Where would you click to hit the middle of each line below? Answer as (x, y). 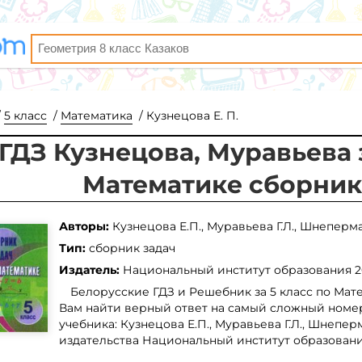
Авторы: (86, 226)
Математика (97, 116)
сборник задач (132, 248)
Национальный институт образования (239, 269)
